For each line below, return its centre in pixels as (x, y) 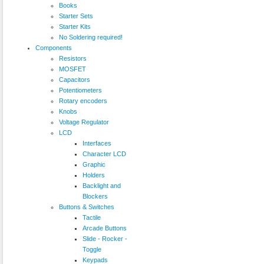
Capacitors (75, 79)
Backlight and (102, 185)
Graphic (94, 164)
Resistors (73, 58)
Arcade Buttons (105, 228)
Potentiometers (80, 90)
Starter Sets (76, 16)
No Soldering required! (91, 37)
